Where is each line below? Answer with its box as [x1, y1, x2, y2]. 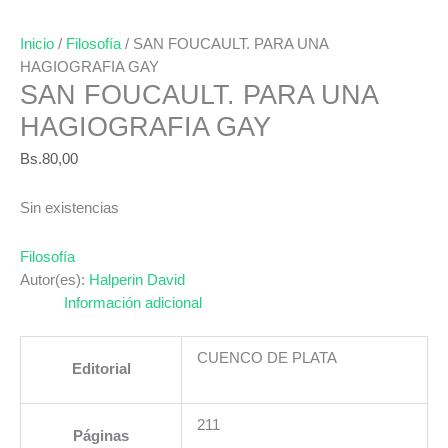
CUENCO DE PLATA [196, 350, 337, 367]
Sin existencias [20, 200, 119, 217]
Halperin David [89, 271, 185, 288]
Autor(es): [20, 271, 85, 288]
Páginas [73, 428, 129, 445]
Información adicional [63, 294, 202, 311]
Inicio [20, 36, 54, 53]
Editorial [71, 361, 131, 378]
